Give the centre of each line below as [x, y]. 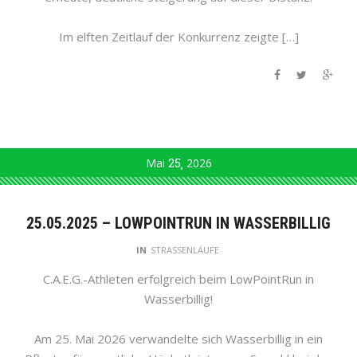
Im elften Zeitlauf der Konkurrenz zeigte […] [178, 37]
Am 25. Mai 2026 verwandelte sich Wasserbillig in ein [178, 338]
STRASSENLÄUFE [182, 249]
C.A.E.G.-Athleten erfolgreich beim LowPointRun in [178, 279]
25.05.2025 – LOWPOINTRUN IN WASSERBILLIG [178, 223]
